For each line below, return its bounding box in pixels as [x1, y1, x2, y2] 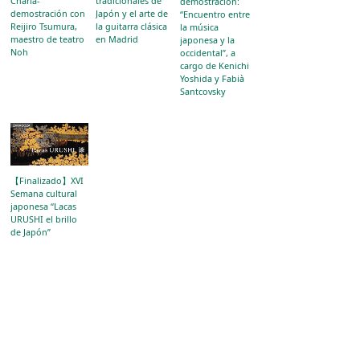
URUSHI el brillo [10, 213, 78, 226]
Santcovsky [180, 84, 227, 97]
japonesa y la [180, 33, 235, 46]
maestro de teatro [10, 32, 85, 45]
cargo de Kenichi [180, 59, 250, 72]
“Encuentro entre [180, 7, 251, 20]
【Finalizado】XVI [10, 174, 84, 187]
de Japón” [10, 226, 51, 239]
